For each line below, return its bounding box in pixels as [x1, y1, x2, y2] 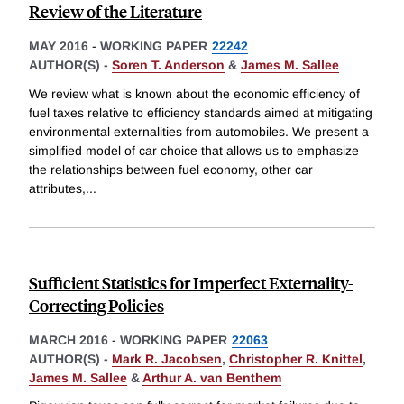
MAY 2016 [29, 39, 88, 54]
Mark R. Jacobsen [112, 351, 222, 366]
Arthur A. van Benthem [142, 370, 281, 385]
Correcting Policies [29, 293, 164, 317]
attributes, [29, 180, 86, 196]
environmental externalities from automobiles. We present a [29, 124, 369, 139]
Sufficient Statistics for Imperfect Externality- [29, 271, 353, 294]
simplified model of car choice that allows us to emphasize [29, 142, 359, 158]
